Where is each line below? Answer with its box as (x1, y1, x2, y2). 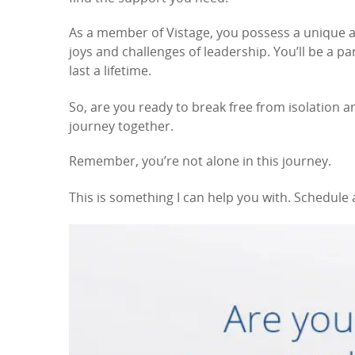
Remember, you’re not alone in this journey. (69, 156, 331, 170)
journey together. (69, 121, 174, 135)
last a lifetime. (69, 66, 151, 79)
